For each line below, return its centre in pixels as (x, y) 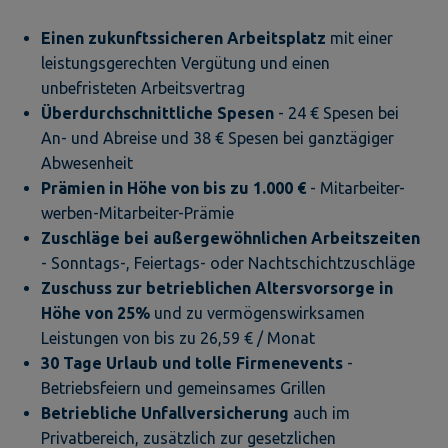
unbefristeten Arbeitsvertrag (143, 87)
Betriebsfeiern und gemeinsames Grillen (183, 387)
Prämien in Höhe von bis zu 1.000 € (175, 187)
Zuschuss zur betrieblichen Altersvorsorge (208, 287)
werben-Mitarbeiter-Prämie (137, 212)
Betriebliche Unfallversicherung (167, 412)
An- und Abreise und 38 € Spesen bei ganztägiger (217, 137)
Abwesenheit (87, 162)
